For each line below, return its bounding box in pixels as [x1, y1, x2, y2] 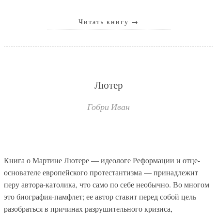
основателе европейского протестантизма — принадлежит [4, 167, 198, 177]
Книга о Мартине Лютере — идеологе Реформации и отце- [4, 155, 200, 165]
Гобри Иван [87, 101, 130, 113]
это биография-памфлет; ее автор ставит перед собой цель [4, 191, 196, 201]
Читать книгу [78, 17, 131, 26]
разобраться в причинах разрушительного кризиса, [4, 203, 172, 214]
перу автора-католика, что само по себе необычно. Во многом [4, 179, 209, 189]
